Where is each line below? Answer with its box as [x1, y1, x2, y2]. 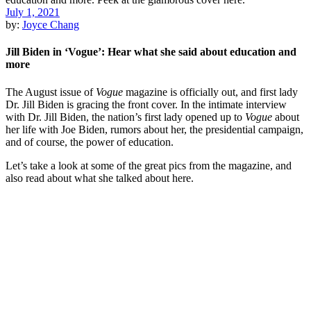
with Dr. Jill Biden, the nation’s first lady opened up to [6, 110, 245, 123]
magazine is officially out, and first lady [123, 85, 298, 98]
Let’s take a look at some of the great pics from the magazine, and [6, 159, 292, 171]
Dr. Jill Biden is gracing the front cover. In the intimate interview [6, 98, 287, 110]
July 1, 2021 [6, 6, 60, 18]
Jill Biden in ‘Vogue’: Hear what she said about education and [6, 46, 296, 58]
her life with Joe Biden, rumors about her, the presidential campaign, [6, 123, 303, 135]
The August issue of [6, 85, 96, 98]
